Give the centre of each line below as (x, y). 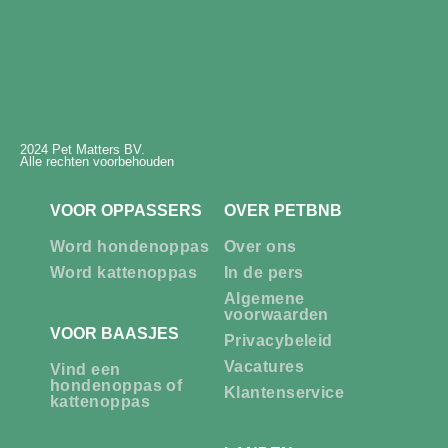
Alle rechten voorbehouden (97, 162)
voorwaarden (276, 315)
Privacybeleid (278, 341)
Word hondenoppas (130, 247)
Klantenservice (284, 393)
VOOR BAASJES (114, 334)
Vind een (85, 370)
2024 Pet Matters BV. (82, 150)
